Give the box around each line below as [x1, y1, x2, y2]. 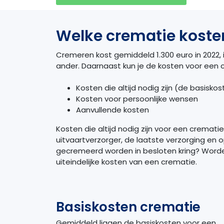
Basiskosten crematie [56, 197, 200, 216]
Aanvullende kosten [76, 104, 149, 115]
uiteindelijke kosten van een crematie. [56, 156, 197, 167]
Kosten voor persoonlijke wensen [76, 93, 198, 104]
